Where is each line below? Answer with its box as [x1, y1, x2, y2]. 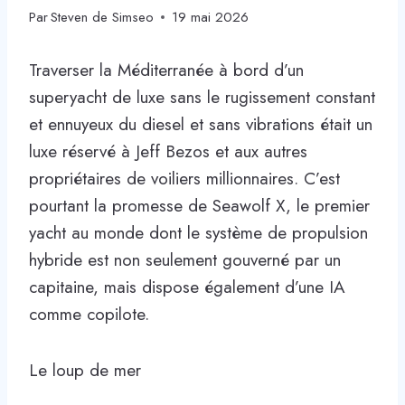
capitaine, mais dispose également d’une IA [29, 274, 345, 299]
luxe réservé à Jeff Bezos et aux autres [29, 138, 307, 164]
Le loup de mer [29, 357, 141, 382]
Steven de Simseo [51, 6, 155, 27]
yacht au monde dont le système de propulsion [29, 220, 368, 245]
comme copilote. [29, 301, 149, 326]
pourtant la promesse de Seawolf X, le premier [29, 193, 370, 218]
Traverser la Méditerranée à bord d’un [29, 57, 304, 82]
